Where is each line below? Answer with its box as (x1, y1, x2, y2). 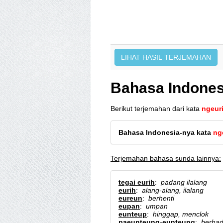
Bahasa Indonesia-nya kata (118, 128, 213, 136)
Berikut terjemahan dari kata (111, 105, 202, 112)
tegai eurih (118, 178, 155, 186)
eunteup (118, 210, 147, 218)
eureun (118, 194, 142, 202)
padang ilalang (161, 178, 207, 186)
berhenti (148, 194, 174, 202)
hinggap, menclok (153, 210, 209, 218)
